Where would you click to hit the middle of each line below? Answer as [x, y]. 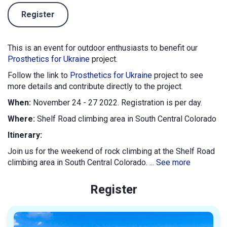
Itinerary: [25, 135]
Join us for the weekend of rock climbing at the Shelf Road [111, 152]
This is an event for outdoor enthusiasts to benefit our [103, 48]
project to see [178, 75]
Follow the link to [39, 75]
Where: [21, 119]
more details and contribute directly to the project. [95, 87]
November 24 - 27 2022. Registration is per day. [117, 103]
